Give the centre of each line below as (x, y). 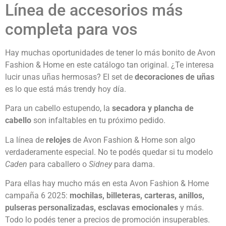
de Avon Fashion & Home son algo (133, 140)
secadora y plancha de (153, 108)
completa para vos (71, 30)
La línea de (25, 140)
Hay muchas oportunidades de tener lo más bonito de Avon (110, 53)
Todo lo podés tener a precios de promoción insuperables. (107, 220)
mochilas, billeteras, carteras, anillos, (137, 196)
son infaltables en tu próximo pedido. (98, 121)
